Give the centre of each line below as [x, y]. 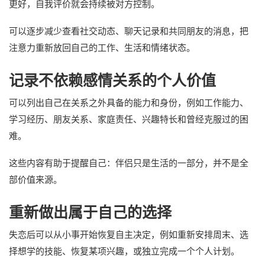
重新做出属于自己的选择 [90, 212]
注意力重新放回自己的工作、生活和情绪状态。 [102, 47]
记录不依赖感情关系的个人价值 [112, 80]
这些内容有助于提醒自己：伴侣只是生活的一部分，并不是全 [129, 163]
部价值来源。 [35, 179]
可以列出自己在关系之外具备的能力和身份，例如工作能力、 [129, 102]
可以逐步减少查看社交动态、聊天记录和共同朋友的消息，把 [129, 31]
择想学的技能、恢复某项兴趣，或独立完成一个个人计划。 [124, 251]
